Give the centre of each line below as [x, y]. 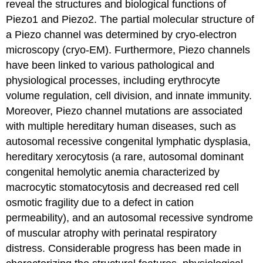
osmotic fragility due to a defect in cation [100, 203]
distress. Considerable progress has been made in [124, 249]
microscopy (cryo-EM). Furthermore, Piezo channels [128, 50]
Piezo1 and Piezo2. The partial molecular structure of [130, 20]
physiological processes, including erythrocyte [113, 81]
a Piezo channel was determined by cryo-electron [122, 35]
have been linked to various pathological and [110, 65]
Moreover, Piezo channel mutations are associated [124, 111]
